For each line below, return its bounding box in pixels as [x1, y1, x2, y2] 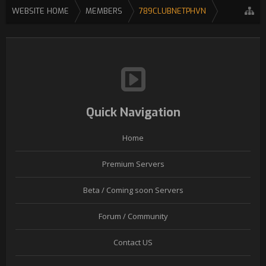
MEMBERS [85, 6, 122, 16]
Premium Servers [102, 159, 164, 169]
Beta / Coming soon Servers [83, 185, 183, 195]
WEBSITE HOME [12, 6, 69, 16]
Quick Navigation [85, 104, 180, 121]
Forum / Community [98, 211, 168, 221]
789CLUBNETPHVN [139, 6, 206, 16]
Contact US [113, 237, 153, 248]
